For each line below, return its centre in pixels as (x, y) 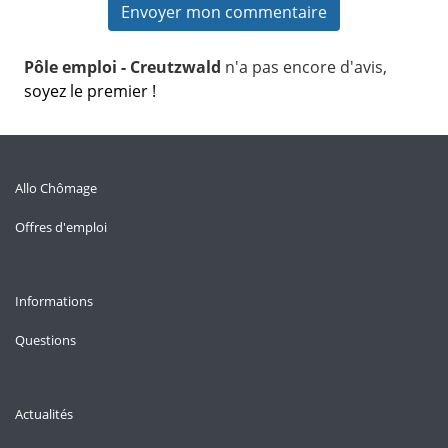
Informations (54, 301)
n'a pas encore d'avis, (306, 67)
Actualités (44, 414)
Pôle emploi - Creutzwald (124, 67)
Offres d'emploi (61, 227)
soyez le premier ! (90, 91)
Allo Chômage (56, 188)
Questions (45, 340)
